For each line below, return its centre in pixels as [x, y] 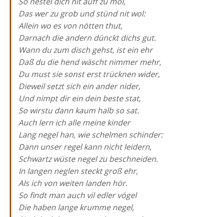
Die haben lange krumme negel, [76, 207]
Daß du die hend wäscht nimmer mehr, [90, 62]
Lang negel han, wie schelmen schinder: [91, 135]
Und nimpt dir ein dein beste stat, [80, 98]
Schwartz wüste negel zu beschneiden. [88, 159]
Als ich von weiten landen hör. [73, 183]
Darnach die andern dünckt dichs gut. [87, 38]
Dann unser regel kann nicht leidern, [85, 147]
